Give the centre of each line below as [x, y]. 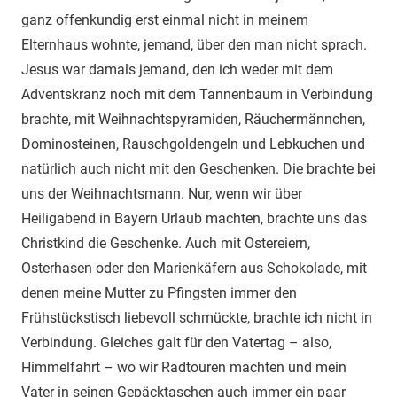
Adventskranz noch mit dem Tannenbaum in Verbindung [197, 94]
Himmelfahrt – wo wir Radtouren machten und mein [184, 367]
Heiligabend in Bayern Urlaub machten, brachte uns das [194, 218]
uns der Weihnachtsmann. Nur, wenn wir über [162, 193]
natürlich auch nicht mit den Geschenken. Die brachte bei [198, 168]
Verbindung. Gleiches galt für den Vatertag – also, [176, 342]
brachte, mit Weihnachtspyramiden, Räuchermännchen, [193, 119]
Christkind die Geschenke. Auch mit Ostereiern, [166, 243]
